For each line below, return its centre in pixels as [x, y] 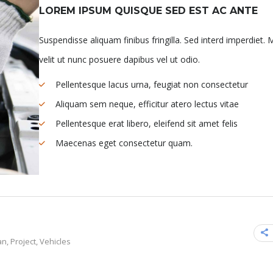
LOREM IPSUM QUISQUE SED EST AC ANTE [148, 11]
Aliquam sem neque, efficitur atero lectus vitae [147, 104]
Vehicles [55, 241]
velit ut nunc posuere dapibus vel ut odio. [119, 60]
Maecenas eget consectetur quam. [124, 143]
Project [23, 241]
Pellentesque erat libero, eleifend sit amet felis [147, 124]
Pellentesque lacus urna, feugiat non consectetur [152, 85]
